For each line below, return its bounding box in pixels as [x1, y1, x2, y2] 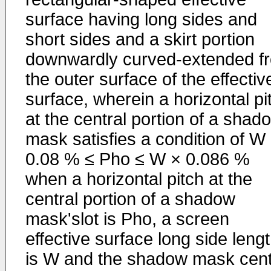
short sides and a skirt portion [25, 30, 255, 49]
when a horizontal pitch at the [25, 169, 252, 189]
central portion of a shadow [25, 189, 235, 209]
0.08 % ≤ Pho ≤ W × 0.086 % [25, 149, 250, 169]
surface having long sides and [25, 10, 257, 29]
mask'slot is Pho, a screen [25, 209, 229, 229]
